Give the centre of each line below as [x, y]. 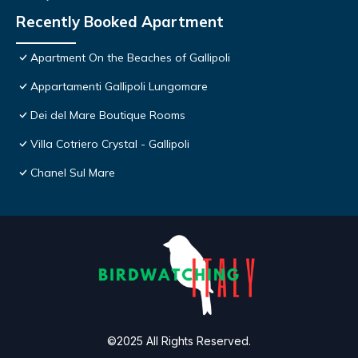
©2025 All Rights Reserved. [179, 341]
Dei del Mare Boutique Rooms [108, 115]
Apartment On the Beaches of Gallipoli [130, 58]
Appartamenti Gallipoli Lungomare [119, 87]
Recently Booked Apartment [120, 22]
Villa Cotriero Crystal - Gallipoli [110, 144]
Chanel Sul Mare [73, 173]
